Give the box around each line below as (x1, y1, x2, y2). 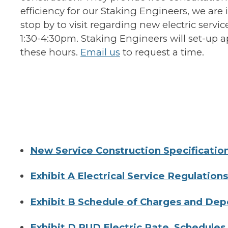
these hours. (20, 46, 80, 58)
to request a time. (120, 46, 204, 58)
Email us (80, 46, 120, 58)
